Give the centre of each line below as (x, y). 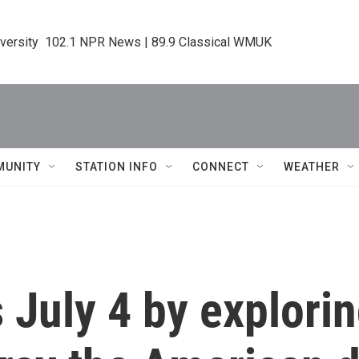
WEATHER (312, 167)
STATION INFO (117, 167)
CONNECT (221, 167)
